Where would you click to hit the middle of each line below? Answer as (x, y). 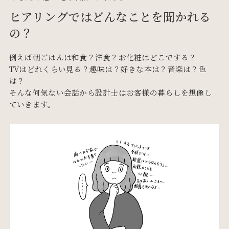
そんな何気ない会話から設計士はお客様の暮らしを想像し (110, 92)
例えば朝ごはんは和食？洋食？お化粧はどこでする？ (103, 57)
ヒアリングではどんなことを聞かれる (110, 17)
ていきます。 (32, 104)
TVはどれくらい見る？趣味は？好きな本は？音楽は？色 (108, 68)
